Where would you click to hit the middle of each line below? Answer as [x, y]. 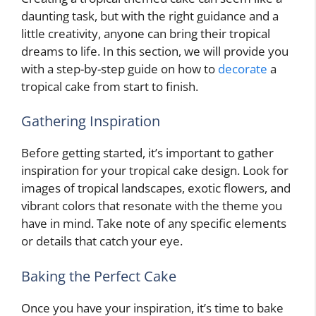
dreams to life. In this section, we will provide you [155, 51]
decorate [243, 68]
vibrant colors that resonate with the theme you [152, 206]
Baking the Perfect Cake [99, 276]
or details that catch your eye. [102, 241]
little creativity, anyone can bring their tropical [146, 33]
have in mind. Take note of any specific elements [154, 223]
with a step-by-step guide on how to [120, 68]
